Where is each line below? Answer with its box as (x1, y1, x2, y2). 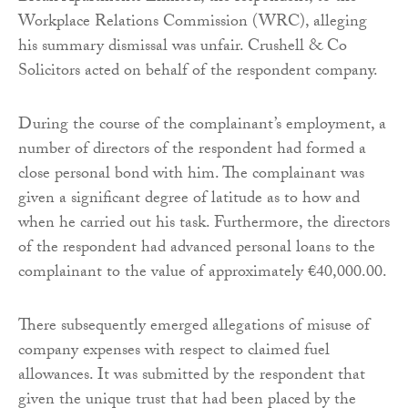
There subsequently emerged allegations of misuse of (18, 312, 370, 342)
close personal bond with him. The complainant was (18, 160, 364, 189)
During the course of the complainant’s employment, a (18, 111, 386, 140)
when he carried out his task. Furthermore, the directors (18, 209, 390, 239)
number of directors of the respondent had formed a (18, 136, 366, 165)
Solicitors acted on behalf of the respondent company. (18, 57, 378, 87)
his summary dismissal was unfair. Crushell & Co (18, 33, 347, 62)
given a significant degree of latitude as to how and (18, 185, 360, 214)
